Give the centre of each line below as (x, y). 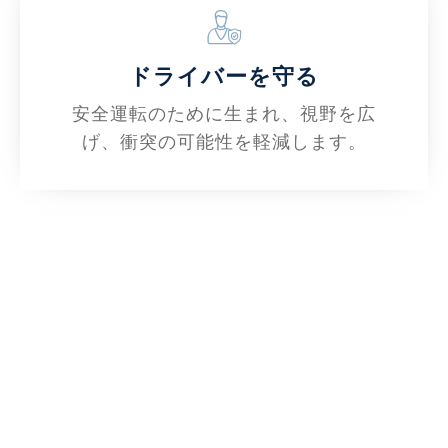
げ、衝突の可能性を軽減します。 (224, 141)
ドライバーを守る (224, 76)
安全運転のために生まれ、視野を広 (224, 113)
